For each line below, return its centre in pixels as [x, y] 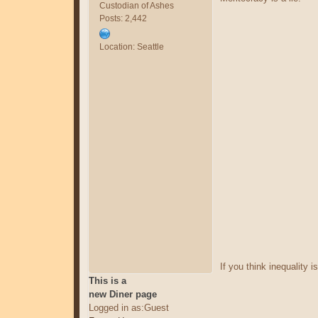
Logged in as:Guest [128, 307]
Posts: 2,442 [123, 18]
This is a [107, 280]
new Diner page [122, 294]
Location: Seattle [131, 46]
